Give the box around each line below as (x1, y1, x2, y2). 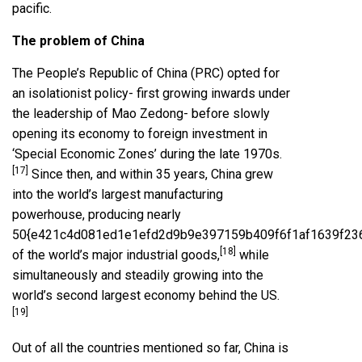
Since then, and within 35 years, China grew (28, 166, 273, 183)
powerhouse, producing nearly (12, 207, 181, 223)
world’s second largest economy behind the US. (12, 288, 280, 304)
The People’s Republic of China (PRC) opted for (12, 65, 280, 82)
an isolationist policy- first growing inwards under (12, 86, 290, 102)
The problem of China (12, 33, 145, 49)
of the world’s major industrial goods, (12, 247, 220, 263)
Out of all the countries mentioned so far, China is (12, 340, 288, 356)
